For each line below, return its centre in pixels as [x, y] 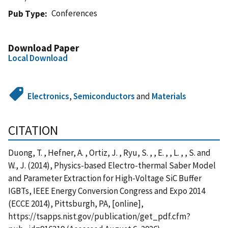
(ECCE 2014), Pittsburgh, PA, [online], [76, 203]
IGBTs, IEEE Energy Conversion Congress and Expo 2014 [107, 191]
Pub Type [26, 13]
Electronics [49, 96]
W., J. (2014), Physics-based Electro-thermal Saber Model [112, 165]
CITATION [33, 130]
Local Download [38, 58]
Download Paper [44, 48]
